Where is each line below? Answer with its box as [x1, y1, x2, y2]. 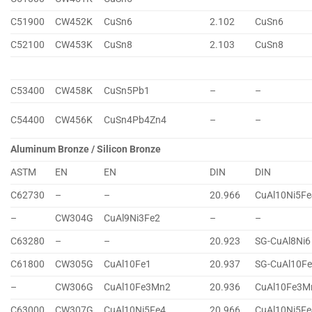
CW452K [55, 16, 93, 29]
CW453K [55, 39, 93, 52]
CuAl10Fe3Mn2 [104, 281, 171, 294]
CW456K [55, 114, 93, 127]
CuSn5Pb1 [104, 85, 150, 97]
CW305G [55, 258, 94, 271]
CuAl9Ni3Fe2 [104, 212, 161, 225]
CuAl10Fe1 [104, 258, 152, 271]
